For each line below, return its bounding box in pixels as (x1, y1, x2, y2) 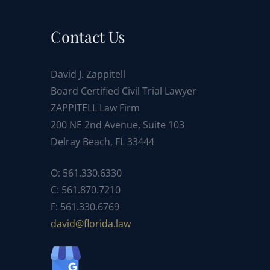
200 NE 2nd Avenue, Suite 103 (50, 118, 184, 131)
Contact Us (50, 25, 125, 46)
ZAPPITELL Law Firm (50, 101, 140, 115)
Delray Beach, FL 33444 (50, 134, 154, 148)
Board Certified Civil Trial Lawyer (50, 84, 196, 98)
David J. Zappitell (50, 67, 125, 81)
